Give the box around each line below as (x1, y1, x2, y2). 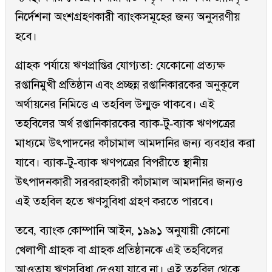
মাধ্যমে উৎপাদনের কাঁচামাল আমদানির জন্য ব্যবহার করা (15, 137, 255, 150)
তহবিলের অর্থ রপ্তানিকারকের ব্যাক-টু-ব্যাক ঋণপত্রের (15, 117, 236, 131)
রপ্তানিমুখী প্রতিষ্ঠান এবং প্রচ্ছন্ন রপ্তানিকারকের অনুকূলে (15, 78, 239, 92)
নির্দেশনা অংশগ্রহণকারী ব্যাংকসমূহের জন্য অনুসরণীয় (15, 10, 240, 24)
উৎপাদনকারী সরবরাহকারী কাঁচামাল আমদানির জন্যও (15, 175, 243, 189)
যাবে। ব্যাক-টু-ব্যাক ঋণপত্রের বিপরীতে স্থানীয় (15, 156, 208, 169)
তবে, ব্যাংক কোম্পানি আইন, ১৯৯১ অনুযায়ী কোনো (15, 224, 229, 237)
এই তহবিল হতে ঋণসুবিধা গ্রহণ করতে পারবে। (15, 195, 214, 208)
